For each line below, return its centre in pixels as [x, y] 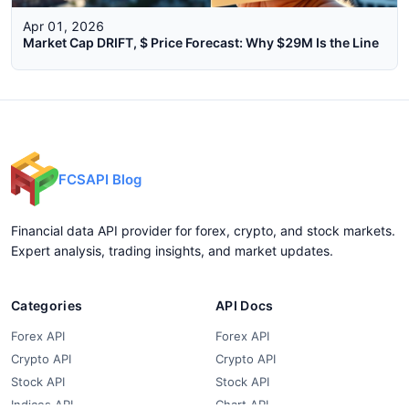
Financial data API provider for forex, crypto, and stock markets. [203, 231]
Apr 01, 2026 [63, 26]
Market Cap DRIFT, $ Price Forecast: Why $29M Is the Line [201, 43]
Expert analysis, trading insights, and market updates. [172, 251]
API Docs [245, 306]
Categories [47, 306]
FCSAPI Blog [100, 179]
